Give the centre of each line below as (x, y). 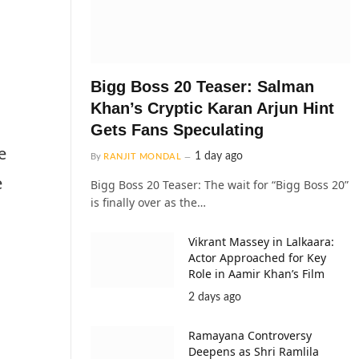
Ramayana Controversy (250, 335)
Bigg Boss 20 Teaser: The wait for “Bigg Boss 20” (220, 184)
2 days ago (215, 297)
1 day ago (219, 156)
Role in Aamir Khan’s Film (256, 273)
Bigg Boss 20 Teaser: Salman (202, 86)
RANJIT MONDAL (143, 156)
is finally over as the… (148, 202)
